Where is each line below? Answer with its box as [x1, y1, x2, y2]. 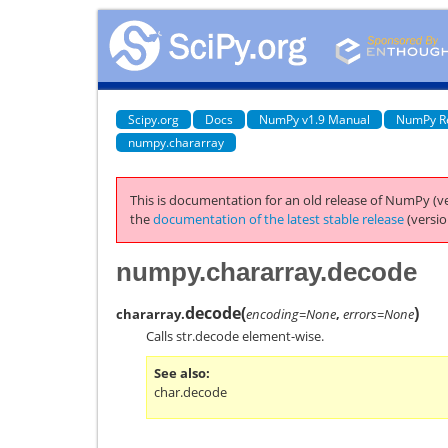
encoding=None [246, 304, 336, 323]
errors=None [343, 304, 414, 323]
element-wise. [239, 326, 324, 345]
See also [154, 363, 206, 382]
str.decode [176, 326, 239, 345]
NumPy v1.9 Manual [259, 110, 370, 128]
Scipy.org [128, 110, 179, 128]
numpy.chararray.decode [116, 256, 417, 287]
